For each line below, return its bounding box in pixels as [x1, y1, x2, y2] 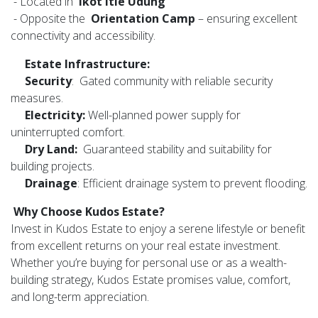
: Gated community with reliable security [72, 72, 273, 89]
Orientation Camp [91, 10, 198, 26]
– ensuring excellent [198, 10, 297, 26]
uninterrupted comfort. [11, 124, 125, 140]
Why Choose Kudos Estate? [11, 203, 165, 219]
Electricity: [25, 106, 85, 123]
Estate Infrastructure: [22, 55, 153, 72]
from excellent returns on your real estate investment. [11, 237, 280, 253]
